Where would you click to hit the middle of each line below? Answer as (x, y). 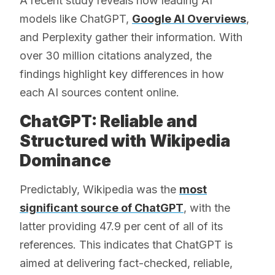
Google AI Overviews (189, 19)
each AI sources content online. (99, 93)
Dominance (65, 161)
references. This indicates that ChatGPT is (126, 245)
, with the (207, 208)
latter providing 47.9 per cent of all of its (121, 227)
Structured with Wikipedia (125, 141)
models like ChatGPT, (76, 19)
